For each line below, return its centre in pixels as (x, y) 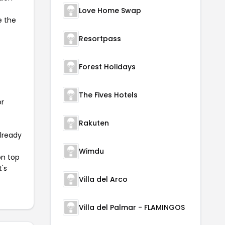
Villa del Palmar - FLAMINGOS (132, 207)
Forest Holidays (107, 67)
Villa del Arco (103, 179)
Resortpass (100, 39)
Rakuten (94, 123)
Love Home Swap (110, 11)
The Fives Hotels (108, 95)
